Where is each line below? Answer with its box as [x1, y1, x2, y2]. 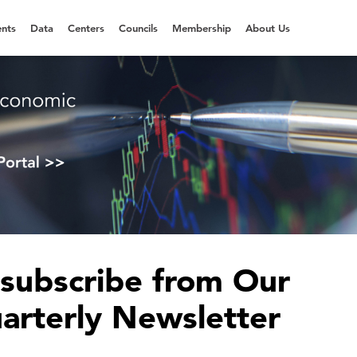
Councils [119, 22, 158, 34]
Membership [172, 22, 231, 34]
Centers [68, 22, 104, 34]
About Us [245, 22, 290, 34]
